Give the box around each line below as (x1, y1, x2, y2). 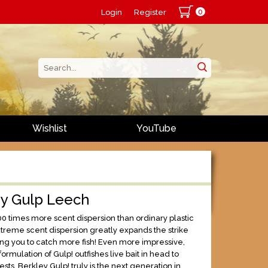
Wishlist (32, 123, 67, 134)
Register (133, 7, 166, 17)
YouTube (136, 123, 176, 134)
